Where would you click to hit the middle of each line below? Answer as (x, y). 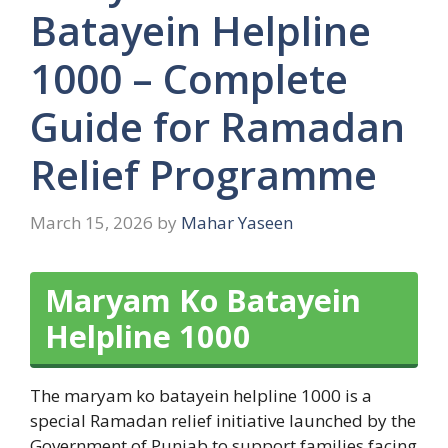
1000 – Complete (189, 79)
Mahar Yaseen (237, 222)
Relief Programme (203, 175)
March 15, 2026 (91, 222)
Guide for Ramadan (217, 127)
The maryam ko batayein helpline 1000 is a (201, 395)
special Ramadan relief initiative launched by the (223, 420)
